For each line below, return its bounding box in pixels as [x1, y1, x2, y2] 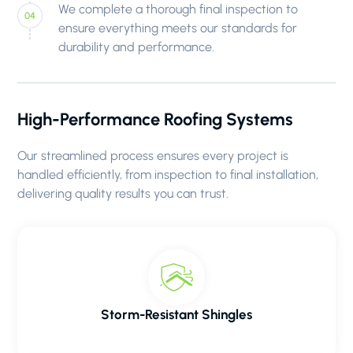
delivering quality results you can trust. [17, 186, 229, 201]
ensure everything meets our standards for [58, 20, 298, 35]
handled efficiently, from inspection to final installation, [17, 167, 319, 182]
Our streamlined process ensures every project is [17, 148, 289, 163]
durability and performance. [58, 39, 215, 54]
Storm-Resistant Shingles [101, 307, 252, 322]
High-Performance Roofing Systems [17, 109, 294, 130]
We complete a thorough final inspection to [58, 2, 299, 17]
